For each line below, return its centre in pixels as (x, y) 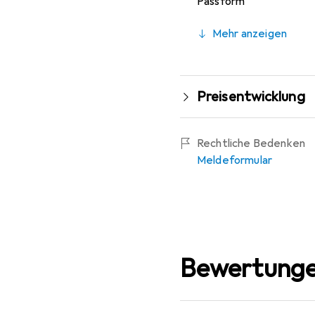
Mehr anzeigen (250, 33)
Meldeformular (235, 160)
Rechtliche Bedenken (251, 143)
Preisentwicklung (251, 96)
